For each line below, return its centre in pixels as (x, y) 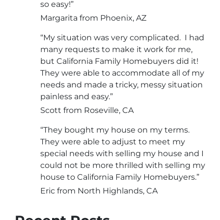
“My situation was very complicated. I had (122, 37)
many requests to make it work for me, (116, 49)
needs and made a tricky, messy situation (122, 84)
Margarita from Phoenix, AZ (93, 18)
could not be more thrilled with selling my (123, 165)
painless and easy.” (77, 96)
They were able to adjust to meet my (113, 141)
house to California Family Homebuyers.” (120, 177)
